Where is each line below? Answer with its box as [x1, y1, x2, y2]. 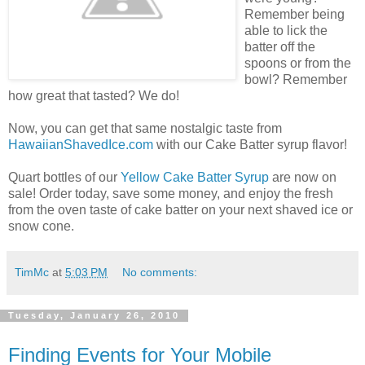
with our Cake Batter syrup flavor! [153, 137, 347, 152]
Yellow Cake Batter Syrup [121, 169, 269, 184]
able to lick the [244, 23, 328, 37]
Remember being [244, 7, 345, 21]
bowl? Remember [244, 72, 347, 86]
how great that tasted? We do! [8, 88, 179, 103]
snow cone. [8, 218, 74, 233]
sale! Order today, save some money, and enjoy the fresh [8, 186, 333, 200]
